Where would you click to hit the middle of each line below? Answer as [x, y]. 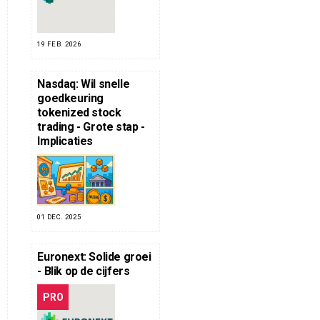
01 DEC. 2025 [59, 216]
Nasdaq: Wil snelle [84, 84]
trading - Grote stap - [91, 126]
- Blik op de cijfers [84, 271]
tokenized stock [79, 112]
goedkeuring [70, 98]
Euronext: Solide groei [94, 256]
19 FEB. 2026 [59, 44]
